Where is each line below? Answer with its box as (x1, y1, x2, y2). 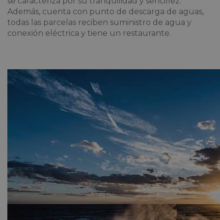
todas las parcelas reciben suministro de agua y (7, 17, 192, 27)
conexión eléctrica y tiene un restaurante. (7, 28, 173, 38)
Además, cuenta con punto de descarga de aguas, (7, 6, 204, 16)
